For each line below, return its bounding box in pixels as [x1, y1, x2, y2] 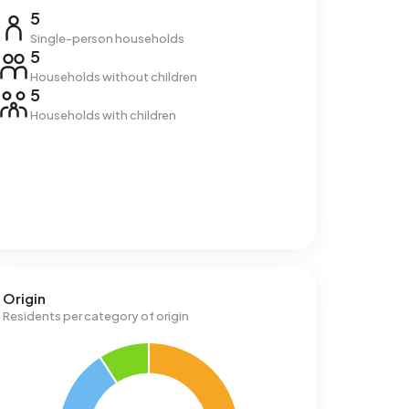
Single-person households [29, 31, 184, 46]
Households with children [29, 108, 176, 122]
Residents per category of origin [3, 309, 190, 323]
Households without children [29, 69, 197, 84]
